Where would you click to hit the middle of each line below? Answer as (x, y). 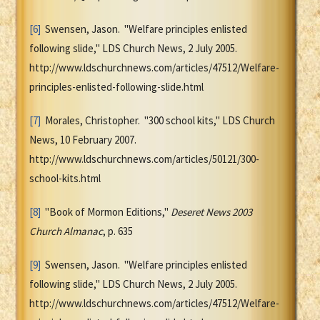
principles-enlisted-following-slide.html (116, 87)
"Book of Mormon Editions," (106, 212)
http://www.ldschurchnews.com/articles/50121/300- (144, 159)
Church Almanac (66, 231)
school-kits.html (65, 179)
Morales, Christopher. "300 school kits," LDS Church (158, 121)
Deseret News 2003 (211, 212)
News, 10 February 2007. (84, 140)
